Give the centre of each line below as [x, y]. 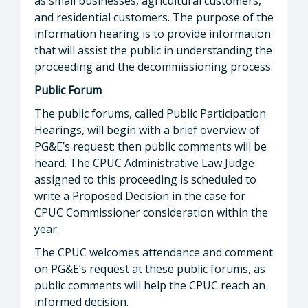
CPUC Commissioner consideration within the [151, 212]
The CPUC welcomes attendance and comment [154, 252]
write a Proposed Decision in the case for [140, 196]
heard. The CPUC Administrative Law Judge [144, 163]
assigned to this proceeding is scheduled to [145, 179]
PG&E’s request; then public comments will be [151, 146]
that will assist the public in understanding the [153, 50]
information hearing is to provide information [153, 33]
